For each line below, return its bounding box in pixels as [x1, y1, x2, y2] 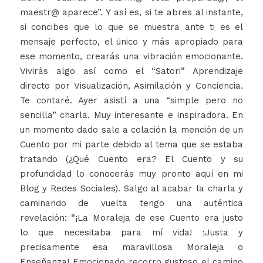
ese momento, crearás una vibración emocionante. [19, 51, 244, 62]
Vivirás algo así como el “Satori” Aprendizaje [19, 66, 244, 77]
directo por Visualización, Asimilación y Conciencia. [19, 80, 244, 92]
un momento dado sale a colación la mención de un [19, 124, 244, 136]
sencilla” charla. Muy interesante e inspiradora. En [19, 110, 244, 121]
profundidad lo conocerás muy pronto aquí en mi [19, 168, 244, 180]
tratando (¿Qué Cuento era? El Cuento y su [19, 154, 244, 165]
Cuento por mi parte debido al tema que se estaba [19, 139, 244, 150]
